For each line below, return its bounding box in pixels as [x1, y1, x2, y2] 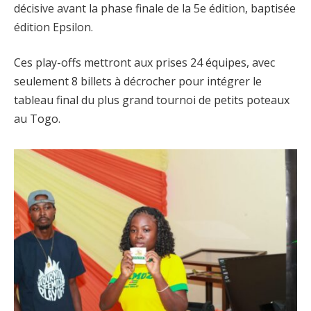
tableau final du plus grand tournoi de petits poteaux [14, 92, 289, 108]
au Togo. [14, 111, 60, 127]
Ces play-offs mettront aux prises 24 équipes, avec [14, 55, 275, 71]
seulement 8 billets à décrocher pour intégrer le [14, 74, 262, 90]
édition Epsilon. [14, 19, 93, 35]
